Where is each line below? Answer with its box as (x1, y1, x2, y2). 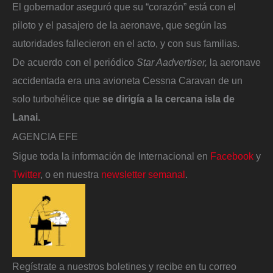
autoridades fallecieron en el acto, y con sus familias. (12, 37, 239, 49)
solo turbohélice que (12, 93, 102, 105)
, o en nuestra (40, 168, 101, 180)
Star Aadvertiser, (134, 57, 207, 68)
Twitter (12, 168, 40, 180)
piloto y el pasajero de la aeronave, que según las (12, 19, 227, 30)
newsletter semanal (101, 168, 185, 180)
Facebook (210, 150, 253, 161)
